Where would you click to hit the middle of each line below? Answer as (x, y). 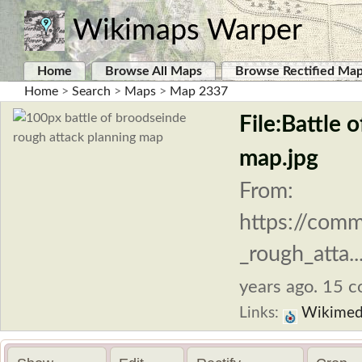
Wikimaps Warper (187, 31)
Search (91, 91)
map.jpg (279, 159)
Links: (261, 313)
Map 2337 (199, 91)
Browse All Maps (154, 71)
